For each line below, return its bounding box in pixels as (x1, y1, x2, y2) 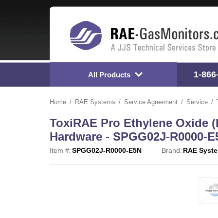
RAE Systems (75, 98, 115, 106)
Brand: (162, 146, 182, 155)
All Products (88, 70, 130, 79)
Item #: (50, 146, 71, 155)
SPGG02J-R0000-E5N (72, 146, 142, 155)
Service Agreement (124, 98, 178, 106)
